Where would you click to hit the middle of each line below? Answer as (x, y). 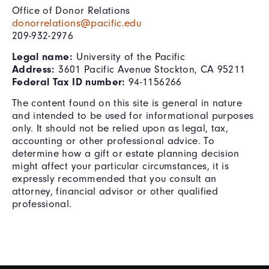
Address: (34, 69)
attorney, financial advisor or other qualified (115, 191)
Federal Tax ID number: (69, 81)
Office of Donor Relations (71, 10)
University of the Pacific (129, 56)
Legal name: (43, 56)
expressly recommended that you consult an (114, 178)
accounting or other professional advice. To (113, 140)
